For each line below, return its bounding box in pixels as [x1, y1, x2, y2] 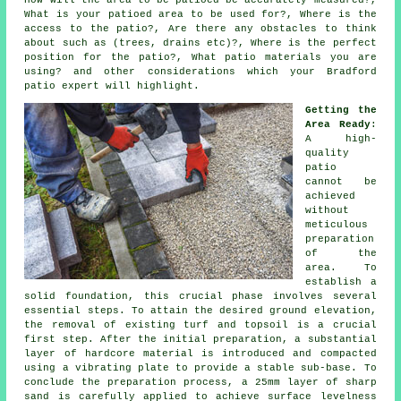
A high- [305, 133, 377, 145]
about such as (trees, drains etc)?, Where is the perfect [24, 38, 377, 49]
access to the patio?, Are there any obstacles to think [24, 23, 377, 35]
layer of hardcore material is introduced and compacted [24, 348, 377, 360]
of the [305, 248, 377, 260]
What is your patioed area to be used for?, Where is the [24, 9, 377, 21]
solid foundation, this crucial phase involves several [24, 291, 377, 303]
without [305, 205, 350, 217]
